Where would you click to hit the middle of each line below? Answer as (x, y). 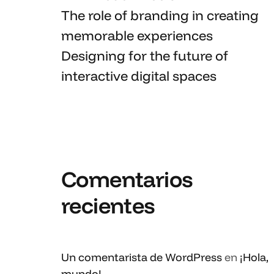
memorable (98, 35)
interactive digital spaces (139, 76)
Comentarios (127, 179)
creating (233, 15)
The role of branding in (134, 15)
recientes (108, 205)
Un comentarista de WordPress (142, 257)
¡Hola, (254, 257)
